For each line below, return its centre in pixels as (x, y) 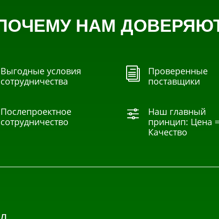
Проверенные (178, 71)
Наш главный (177, 112)
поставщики (174, 81)
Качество (167, 132)
